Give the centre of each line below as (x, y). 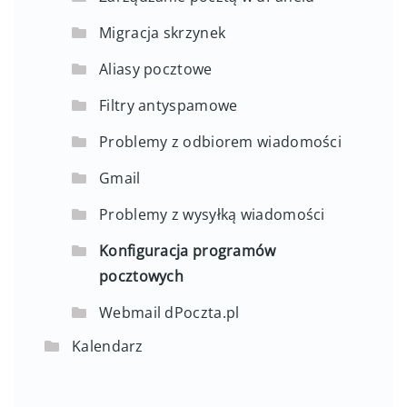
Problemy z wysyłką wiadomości (212, 214)
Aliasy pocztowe (156, 69)
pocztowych (142, 276)
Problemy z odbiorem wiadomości (220, 141)
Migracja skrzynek (163, 32)
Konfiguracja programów (188, 250)
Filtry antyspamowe (169, 105)
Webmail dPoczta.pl (169, 312)
